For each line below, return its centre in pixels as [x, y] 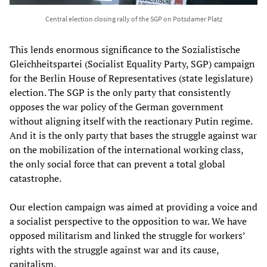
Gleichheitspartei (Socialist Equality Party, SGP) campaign [132, 63]
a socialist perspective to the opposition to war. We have [128, 221]
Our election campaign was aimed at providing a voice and [133, 207]
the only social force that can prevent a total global [117, 164]
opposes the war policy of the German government [117, 106]
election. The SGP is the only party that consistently [120, 92]
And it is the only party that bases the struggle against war [133, 135]
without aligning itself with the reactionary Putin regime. [131, 121]
